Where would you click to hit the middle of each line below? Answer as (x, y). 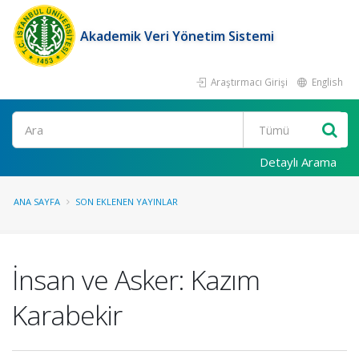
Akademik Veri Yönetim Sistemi (177, 36)
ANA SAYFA (37, 202)
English (326, 82)
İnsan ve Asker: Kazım (136, 280)
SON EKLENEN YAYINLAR (127, 202)
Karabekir (67, 315)
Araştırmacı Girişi (248, 82)
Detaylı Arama (298, 162)
